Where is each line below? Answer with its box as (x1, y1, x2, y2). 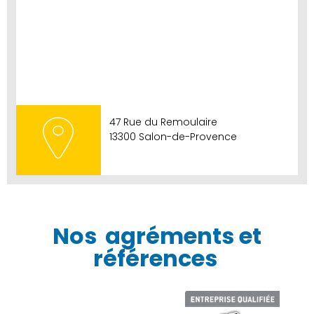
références (93, 243, 217, 275)
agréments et (105, 220, 261, 252)
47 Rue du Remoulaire (109, 115, 217, 130)
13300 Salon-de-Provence (109, 130, 237, 144)
